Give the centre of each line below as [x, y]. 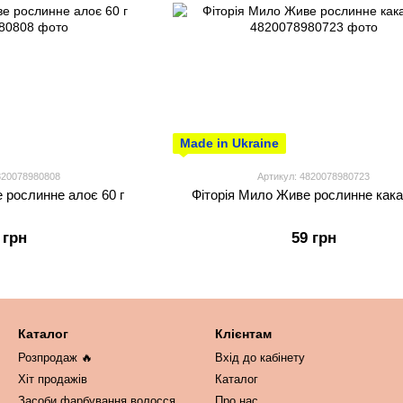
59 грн [313, 238]
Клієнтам [243, 334]
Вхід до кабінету [260, 358]
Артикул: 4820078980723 [313, 176]
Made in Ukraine [229, 143]
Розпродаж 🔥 [55, 358]
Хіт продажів [53, 379]
